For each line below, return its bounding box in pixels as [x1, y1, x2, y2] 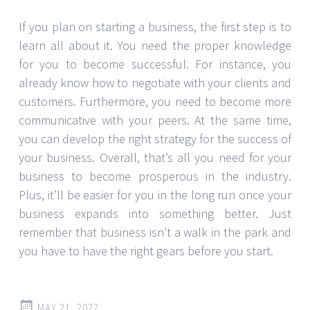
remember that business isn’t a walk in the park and [19, 224, 291, 240]
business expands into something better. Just [19, 205, 291, 221]
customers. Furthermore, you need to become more [19, 93, 291, 109]
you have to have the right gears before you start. [19, 242, 273, 259]
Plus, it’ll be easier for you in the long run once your [19, 186, 291, 203]
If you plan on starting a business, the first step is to [19, 18, 291, 35]
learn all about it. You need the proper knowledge [19, 37, 291, 53]
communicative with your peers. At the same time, [19, 111, 291, 128]
